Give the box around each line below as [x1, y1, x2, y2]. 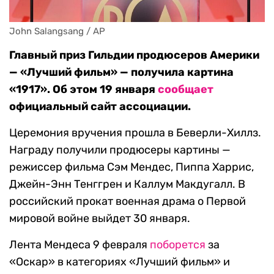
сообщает [158, 83, 213, 97]
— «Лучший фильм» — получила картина [9, 65, 234, 80]
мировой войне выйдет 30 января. [9, 212, 190, 226]
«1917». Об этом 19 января [9, 83, 158, 97]
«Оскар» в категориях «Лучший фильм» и [9, 255, 230, 269]
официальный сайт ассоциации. [9, 100, 191, 114]
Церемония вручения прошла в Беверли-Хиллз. [9, 126, 261, 140]
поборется [150, 238, 206, 252]
